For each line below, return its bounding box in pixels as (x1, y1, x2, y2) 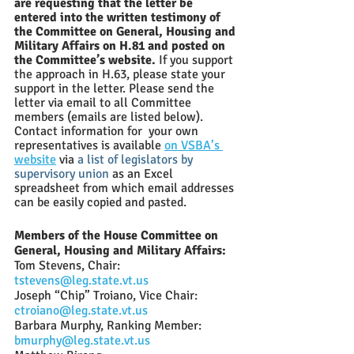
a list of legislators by (77, 152, 196, 168)
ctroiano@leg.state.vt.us (14, 303, 148, 318)
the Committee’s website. (14, 52, 159, 68)
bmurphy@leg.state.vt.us (14, 333, 150, 348)
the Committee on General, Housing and (14, 24, 239, 40)
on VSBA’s (164, 137, 223, 153)
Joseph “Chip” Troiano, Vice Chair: (14, 288, 201, 303)
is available (98, 137, 164, 153)
